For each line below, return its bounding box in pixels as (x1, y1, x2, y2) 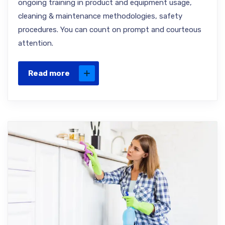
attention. (18, 39, 53, 48)
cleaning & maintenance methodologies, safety (18, 12, 182, 21)
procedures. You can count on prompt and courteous (18, 25, 201, 34)
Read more (28, 69, 70, 78)
